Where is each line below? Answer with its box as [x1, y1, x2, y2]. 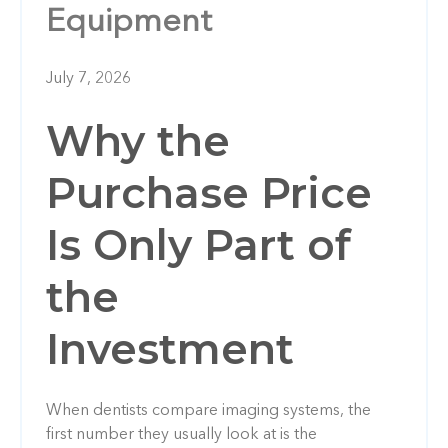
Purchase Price [46, 166, 372, 219]
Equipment [46, 6, 212, 39]
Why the [46, 114, 230, 167]
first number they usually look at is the [46, 426, 317, 443]
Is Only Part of [46, 218, 351, 271]
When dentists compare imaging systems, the [46, 402, 371, 419]
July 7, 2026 [46, 70, 131, 87]
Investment [46, 322, 294, 375]
